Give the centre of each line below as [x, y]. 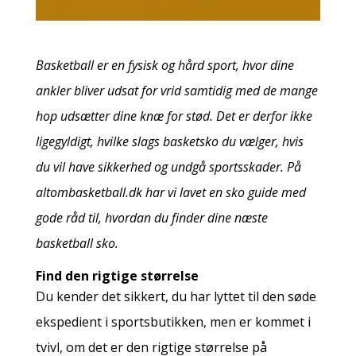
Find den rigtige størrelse [117, 275]
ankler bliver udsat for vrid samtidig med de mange [176, 90]
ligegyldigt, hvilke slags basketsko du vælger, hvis [169, 141]
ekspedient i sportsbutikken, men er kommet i [173, 321]
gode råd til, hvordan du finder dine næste [151, 217]
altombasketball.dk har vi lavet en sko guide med [170, 192]
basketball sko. [77, 243]
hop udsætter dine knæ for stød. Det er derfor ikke [174, 116]
